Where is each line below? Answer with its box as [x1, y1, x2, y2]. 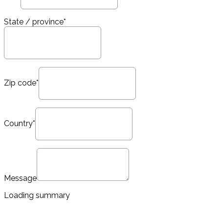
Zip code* [4, 78, 39, 88]
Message [4, 173, 37, 183]
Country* [4, 118, 35, 128]
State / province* [4, 17, 66, 26]
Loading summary [4, 190, 70, 200]
